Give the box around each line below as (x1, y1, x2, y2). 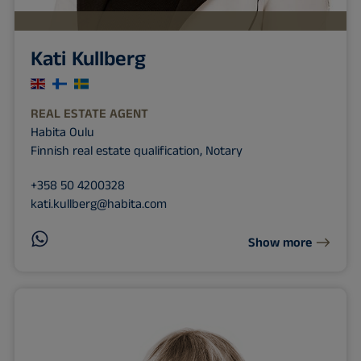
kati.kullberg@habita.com (30, 195, 167, 214)
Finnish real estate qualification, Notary (30, 142, 243, 160)
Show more (248, 233, 313, 252)
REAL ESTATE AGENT (30, 105, 148, 123)
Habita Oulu (30, 123, 94, 142)
